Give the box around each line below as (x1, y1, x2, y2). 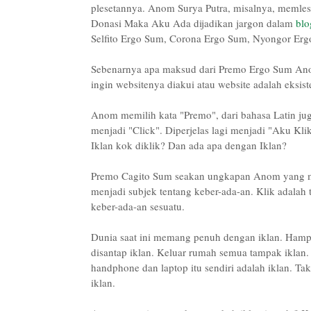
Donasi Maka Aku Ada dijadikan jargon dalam (90, 15, 296, 30)
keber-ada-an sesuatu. (90, 199, 185, 213)
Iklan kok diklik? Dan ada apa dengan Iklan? (90, 137, 287, 152)
